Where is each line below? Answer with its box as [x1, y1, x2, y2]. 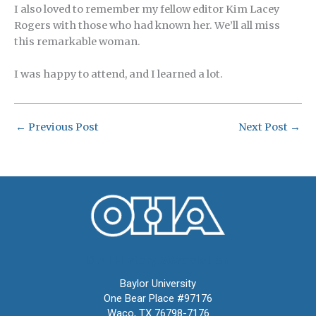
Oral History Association [86, 253, 230, 269]
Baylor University [120, 276, 196, 290]
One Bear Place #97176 [104, 291, 212, 305]
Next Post [238, 120, 290, 133]
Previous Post [26, 120, 99, 133]
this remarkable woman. [14, 35, 140, 49]
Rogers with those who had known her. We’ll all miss [14, 19, 280, 32]
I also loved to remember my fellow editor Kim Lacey [14, 3, 279, 16]
